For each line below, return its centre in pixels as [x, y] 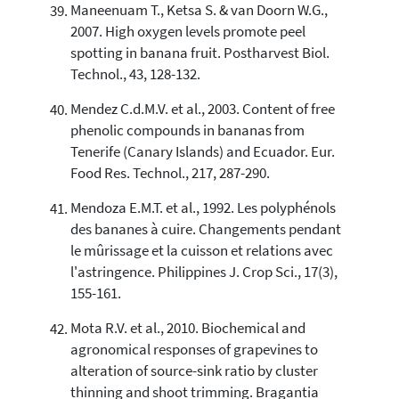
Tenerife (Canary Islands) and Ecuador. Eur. [202, 152]
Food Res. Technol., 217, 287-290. [170, 174]
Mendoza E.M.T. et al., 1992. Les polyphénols [203, 208]
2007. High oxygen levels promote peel [187, 32]
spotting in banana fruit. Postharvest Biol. [199, 53]
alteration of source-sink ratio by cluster [194, 371]
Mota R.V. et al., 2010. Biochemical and [187, 329]
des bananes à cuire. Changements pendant [205, 230]
